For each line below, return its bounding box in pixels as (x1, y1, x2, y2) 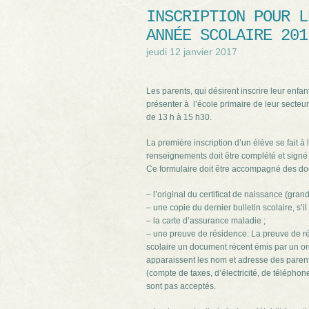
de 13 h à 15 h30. (146, 112, 212, 122)
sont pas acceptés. (146, 281, 216, 291)
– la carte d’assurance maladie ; (146, 216, 266, 226)
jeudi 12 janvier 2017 (146, 46, 237, 57)
